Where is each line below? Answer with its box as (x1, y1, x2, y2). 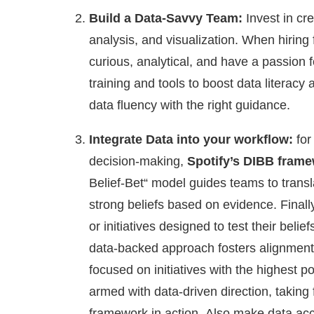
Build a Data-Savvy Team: (89, 11, 243, 25)
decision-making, (89, 153, 187, 168)
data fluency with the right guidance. (89, 97, 290, 112)
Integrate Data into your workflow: (89, 132, 296, 146)
